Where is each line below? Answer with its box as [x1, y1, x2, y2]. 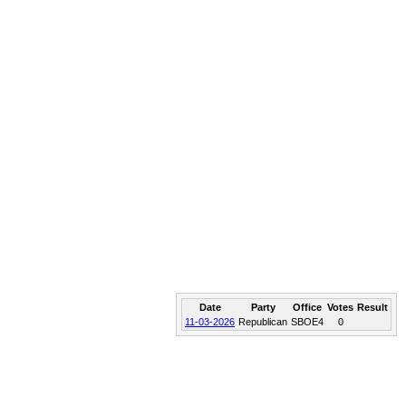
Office [293, 302, 322, 313]
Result [357, 302, 388, 313]
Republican [238, 316, 287, 327]
